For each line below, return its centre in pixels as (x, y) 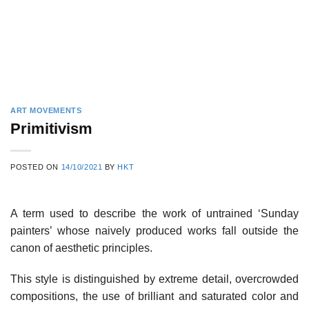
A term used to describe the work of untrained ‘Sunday (154, 213)
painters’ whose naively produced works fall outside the (154, 230)
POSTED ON (36, 167)
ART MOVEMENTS (46, 110)
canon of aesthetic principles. (81, 248)
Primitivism (51, 128)
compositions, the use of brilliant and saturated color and (154, 297)
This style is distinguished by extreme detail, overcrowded (154, 279)
